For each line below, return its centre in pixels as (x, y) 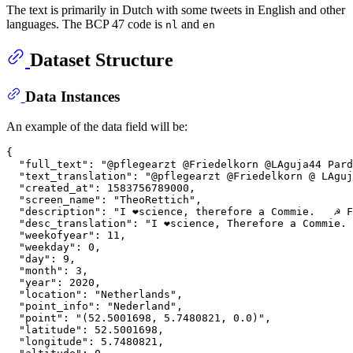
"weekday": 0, (54, 247)
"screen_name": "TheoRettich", (104, 200)
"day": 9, (41, 259)
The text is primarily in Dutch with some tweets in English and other (176, 9)
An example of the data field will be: (97, 126)
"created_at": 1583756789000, (101, 188)
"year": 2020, (54, 282)
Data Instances (72, 96)
